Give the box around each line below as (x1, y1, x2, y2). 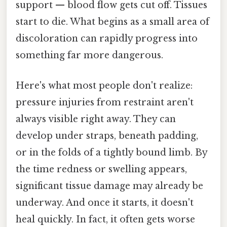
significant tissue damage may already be (16, 180, 203, 192)
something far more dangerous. (16, 50, 163, 61)
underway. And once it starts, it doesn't (16, 197, 194, 208)
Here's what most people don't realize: (16, 80, 193, 91)
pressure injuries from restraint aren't (16, 96, 194, 108)
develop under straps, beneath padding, (16, 130, 198, 141)
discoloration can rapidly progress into (16, 33, 198, 45)
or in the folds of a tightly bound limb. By (16, 146, 207, 158)
